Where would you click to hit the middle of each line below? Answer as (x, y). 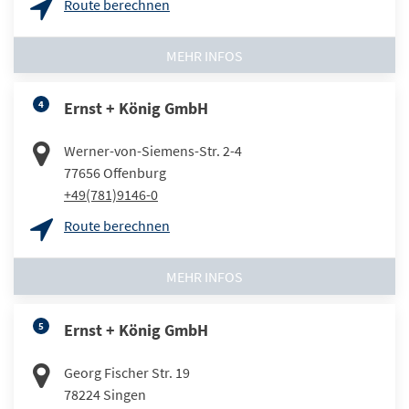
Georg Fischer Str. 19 (127, 372)
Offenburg (135, 173)
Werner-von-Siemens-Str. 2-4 (153, 151)
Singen (125, 394)
